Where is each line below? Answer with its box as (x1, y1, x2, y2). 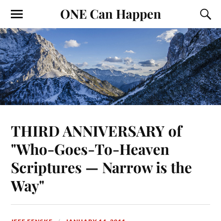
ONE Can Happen (60, 5, 161, 22)
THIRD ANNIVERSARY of (11, 121, 182, 141)
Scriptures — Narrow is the (11, 157, 192, 177)
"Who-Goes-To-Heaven (11, 139, 170, 159)
